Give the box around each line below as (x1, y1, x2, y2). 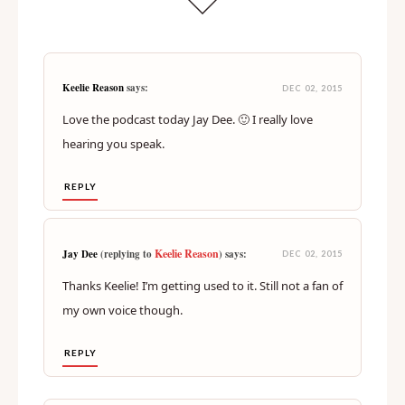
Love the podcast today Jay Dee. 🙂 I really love (62, 159, 313, 176)
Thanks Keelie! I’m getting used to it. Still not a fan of (62, 325, 343, 343)
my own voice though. (62, 350, 183, 367)
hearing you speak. (62, 184, 165, 201)
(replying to (98, 295, 155, 310)
